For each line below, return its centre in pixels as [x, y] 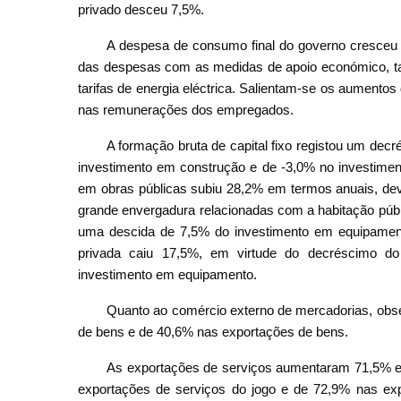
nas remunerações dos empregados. [186, 109]
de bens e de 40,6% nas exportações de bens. [213, 331]
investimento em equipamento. [167, 274]
